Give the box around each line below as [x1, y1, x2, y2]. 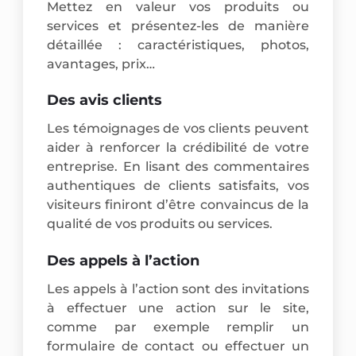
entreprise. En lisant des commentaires [47, 159, 309, 175]
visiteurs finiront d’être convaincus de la [47, 197, 309, 213]
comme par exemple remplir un [47, 319, 309, 335]
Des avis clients [47, 91, 163, 110]
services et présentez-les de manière [47, 17, 309, 33]
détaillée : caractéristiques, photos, [47, 37, 309, 52]
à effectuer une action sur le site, [47, 300, 309, 316]
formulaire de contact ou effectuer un [47, 339, 309, 354]
